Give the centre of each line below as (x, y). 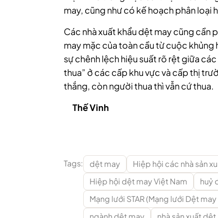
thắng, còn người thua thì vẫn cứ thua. (139, 86)
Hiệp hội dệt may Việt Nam (138, 182)
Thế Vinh (91, 108)
